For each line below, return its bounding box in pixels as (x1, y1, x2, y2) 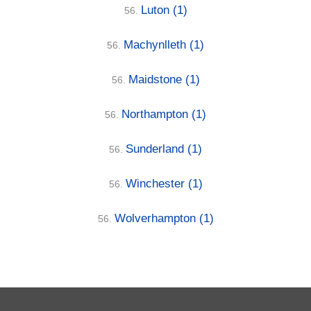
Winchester (125, 176, 188, 190)
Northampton (121, 107, 192, 121)
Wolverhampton (114, 211, 199, 225)
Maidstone (128, 72, 185, 86)
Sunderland (126, 142, 187, 155)
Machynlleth (124, 37, 190, 51)
